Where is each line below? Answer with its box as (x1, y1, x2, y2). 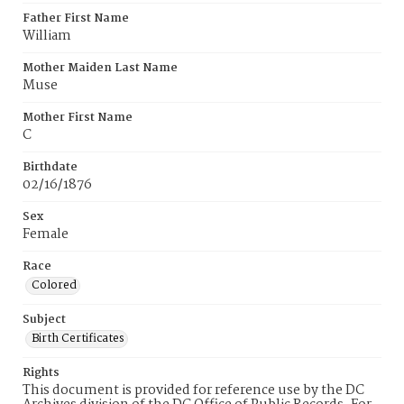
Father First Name (23, 9, 129, 28)
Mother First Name (23, 108, 133, 127)
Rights (23, 363, 60, 382)
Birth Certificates (32, 329, 124, 348)
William (23, 25, 71, 47)
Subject (23, 310, 66, 329)
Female (23, 224, 69, 245)
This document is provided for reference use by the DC (23, 380, 364, 401)
